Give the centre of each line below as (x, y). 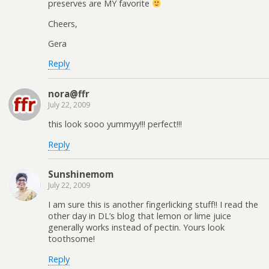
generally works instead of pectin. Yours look (136, 228)
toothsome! (71, 239)
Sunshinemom (81, 174)
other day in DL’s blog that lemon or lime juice (140, 216)
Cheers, (63, 23)
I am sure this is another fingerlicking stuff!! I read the (153, 205)
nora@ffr (69, 93)
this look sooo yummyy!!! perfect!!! (115, 124)
